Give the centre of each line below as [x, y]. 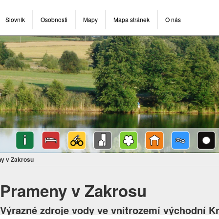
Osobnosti [54, 19]
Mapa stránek [131, 19]
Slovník [15, 19]
